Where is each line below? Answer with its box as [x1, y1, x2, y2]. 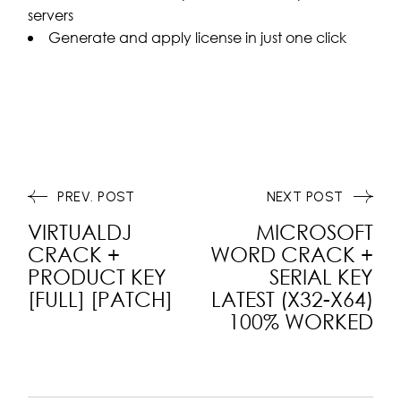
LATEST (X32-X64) [210, 286, 373, 311]
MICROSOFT [255, 219, 373, 243]
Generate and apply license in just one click [48, 28, 347, 47]
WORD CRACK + [209, 242, 373, 266]
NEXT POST [266, 189, 344, 205]
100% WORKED [227, 309, 373, 333]
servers [28, 5, 74, 24]
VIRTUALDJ [28, 219, 132, 243]
